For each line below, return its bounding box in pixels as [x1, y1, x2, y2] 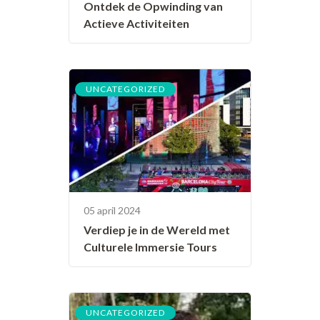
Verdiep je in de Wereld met [84, 222, 230, 236]
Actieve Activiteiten [84, 16, 189, 30]
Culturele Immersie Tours [84, 239, 217, 254]
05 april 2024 [84, 204, 141, 216]
